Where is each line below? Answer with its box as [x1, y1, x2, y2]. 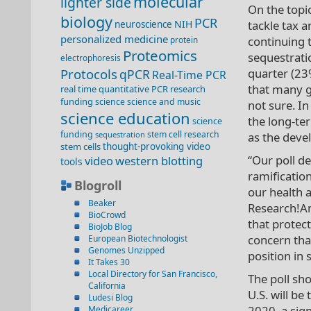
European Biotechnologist [88, 233, 187, 244]
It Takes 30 [88, 256, 130, 268]
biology [60, 12, 112, 32]
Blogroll [74, 177, 121, 194]
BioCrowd [88, 209, 126, 221]
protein [170, 34, 198, 45]
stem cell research [147, 128, 219, 140]
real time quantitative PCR [60, 83, 168, 95]
